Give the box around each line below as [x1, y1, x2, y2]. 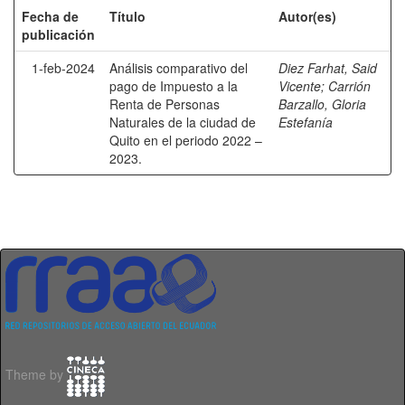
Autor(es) [278, 7, 336, 25]
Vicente [278, 77, 321, 95]
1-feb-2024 [32, 59, 95, 77]
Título [109, 7, 146, 25]
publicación [22, 25, 95, 43]
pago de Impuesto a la [109, 77, 238, 95]
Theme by [5, 365, 67, 384]
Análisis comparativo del [109, 59, 248, 77]
